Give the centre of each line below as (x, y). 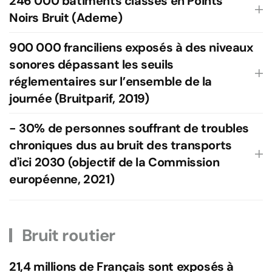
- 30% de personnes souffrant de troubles (129, 128)
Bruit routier (67, 235)
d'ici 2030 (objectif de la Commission (114, 162)
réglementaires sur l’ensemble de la (111, 81)
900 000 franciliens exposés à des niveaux (131, 47)
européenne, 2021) (62, 179)
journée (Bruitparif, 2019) (79, 98)
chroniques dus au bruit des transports (121, 145)
